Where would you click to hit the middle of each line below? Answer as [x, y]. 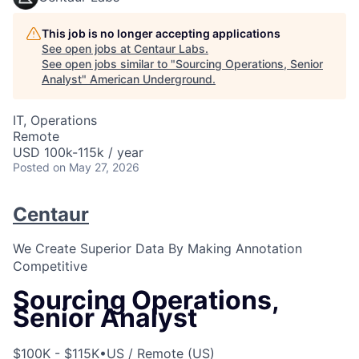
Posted [31, 167]
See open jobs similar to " [109, 64]
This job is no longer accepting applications [161, 33]
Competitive [50, 266]
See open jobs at [88, 48]
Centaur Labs [169, 48]
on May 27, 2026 [96, 167]
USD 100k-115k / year [78, 152]
